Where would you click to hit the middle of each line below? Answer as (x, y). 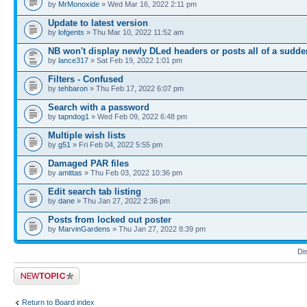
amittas (70, 172)
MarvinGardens (84, 229)
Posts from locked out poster (110, 219)
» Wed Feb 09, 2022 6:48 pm (138, 116)
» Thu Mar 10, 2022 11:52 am (134, 32)
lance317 (73, 60)
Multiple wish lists (87, 135)
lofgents (71, 32)
